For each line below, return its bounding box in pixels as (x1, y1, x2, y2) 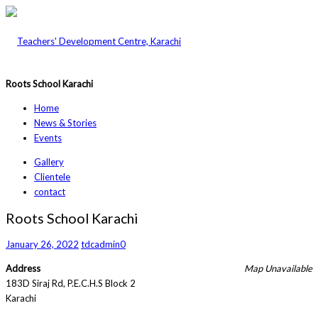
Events (34, 132, 62, 143)
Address (6, 263, 40, 275)
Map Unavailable (244, 263, 312, 275)
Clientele (34, 171, 70, 182)
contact (34, 186, 65, 197)
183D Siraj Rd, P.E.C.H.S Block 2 (6, 278, 136, 290)
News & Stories (34, 117, 97, 128)
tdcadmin (81, 238, 120, 251)
